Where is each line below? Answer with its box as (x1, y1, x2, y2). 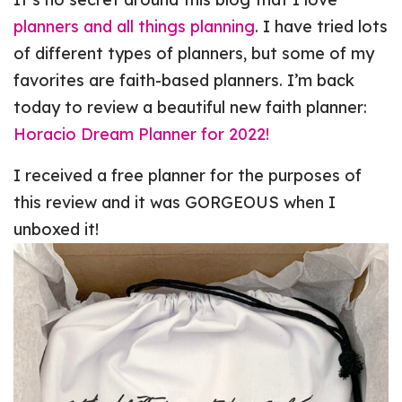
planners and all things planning (13, 16, 256, 38)
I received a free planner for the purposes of (13, 165, 363, 187)
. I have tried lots (255, 16, 389, 38)
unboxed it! (13, 219, 100, 240)
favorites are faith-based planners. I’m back (13, 70, 355, 92)
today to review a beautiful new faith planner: (13, 97, 368, 118)
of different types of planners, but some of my (13, 43, 375, 65)
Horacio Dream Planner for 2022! (13, 124, 270, 145)
